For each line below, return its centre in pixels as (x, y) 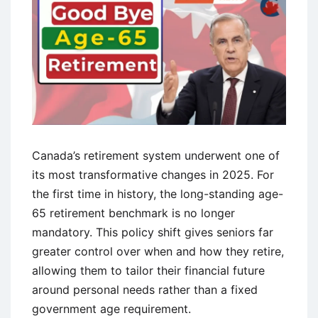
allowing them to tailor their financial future (148, 270)
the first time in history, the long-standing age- (158, 193)
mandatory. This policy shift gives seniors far (153, 232)
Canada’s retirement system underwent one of (156, 155)
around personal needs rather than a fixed (145, 289)
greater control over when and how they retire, (158, 251)
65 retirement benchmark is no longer (133, 213)
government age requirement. (111, 308)
